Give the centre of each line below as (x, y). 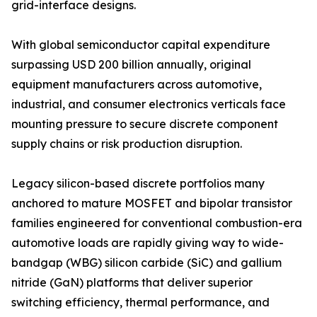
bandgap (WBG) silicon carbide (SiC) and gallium (146, 263)
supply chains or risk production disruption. (127, 144)
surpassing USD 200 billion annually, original (131, 65)
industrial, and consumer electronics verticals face (149, 104)
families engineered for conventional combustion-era (157, 223)
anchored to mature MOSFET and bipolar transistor (152, 203)
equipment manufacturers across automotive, (137, 85)
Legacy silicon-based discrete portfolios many (138, 184)
